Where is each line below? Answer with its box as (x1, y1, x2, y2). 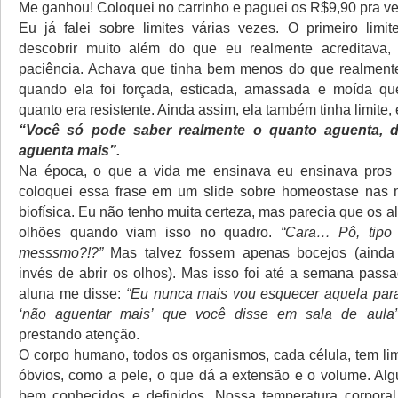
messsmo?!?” (19, 244, 111, 260)
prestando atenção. (19, 326, 139, 342)
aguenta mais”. (19, 142, 120, 158)
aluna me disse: (19, 285, 126, 301)
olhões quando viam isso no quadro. (19, 224, 281, 240)
